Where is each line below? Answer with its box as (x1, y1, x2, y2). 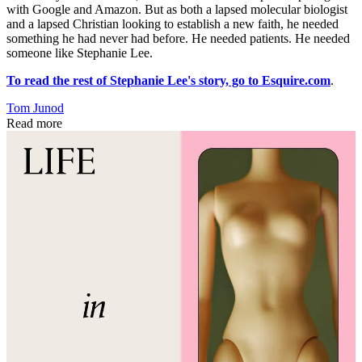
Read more (6, 116, 62, 130)
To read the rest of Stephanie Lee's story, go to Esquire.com (6, 73, 330, 87)
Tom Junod (6, 100, 64, 115)
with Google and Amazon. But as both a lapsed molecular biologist (6, 2, 347, 16)
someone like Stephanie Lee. (6, 45, 153, 60)
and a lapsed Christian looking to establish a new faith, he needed (6, 16, 339, 31)
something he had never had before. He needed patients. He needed (6, 31, 350, 45)
